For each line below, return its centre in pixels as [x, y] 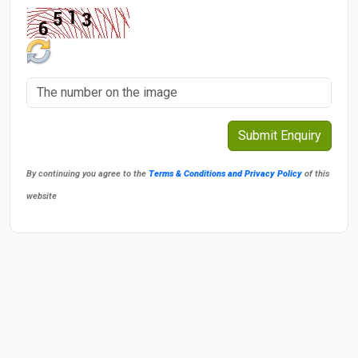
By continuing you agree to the [88, 174]
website [42, 196]
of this [316, 174]
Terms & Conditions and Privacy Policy [225, 174]
